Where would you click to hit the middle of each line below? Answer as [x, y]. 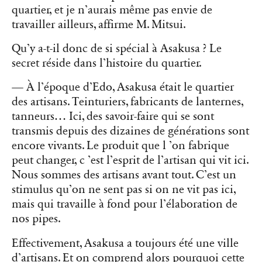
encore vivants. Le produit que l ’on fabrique [120, 146]
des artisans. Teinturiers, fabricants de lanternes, [127, 102]
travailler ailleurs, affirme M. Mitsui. [99, 25]
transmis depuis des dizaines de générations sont [130, 131]
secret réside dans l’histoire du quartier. [107, 63]
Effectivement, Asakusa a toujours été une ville [125, 243]
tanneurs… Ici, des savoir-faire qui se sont [113, 117]
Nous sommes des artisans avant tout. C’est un [124, 175]
